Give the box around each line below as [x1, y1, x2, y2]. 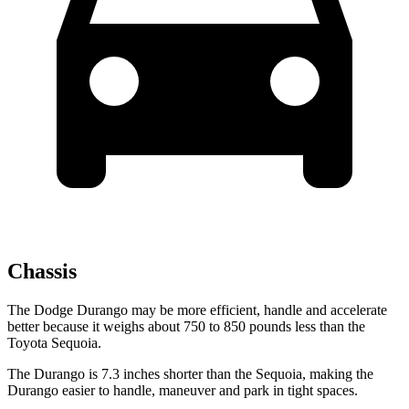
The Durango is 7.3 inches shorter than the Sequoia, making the [7, 365, 373, 382]
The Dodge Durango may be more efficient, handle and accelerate [7, 301, 387, 318]
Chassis [7, 258, 77, 283]
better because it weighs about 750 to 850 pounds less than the [7, 318, 365, 334]
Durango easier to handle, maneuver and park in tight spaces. [7, 382, 358, 398]
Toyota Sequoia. [7, 334, 101, 351]
